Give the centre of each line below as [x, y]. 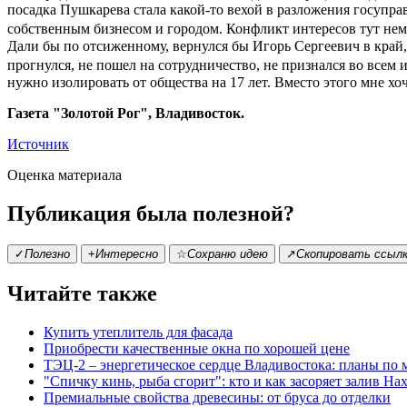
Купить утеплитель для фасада [138, 333]
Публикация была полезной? [151, 214]
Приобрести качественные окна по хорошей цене [197, 349]
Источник [38, 144]
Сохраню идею [228, 254]
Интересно [127, 254]
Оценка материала [65, 175]
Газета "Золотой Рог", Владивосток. [126, 114]
